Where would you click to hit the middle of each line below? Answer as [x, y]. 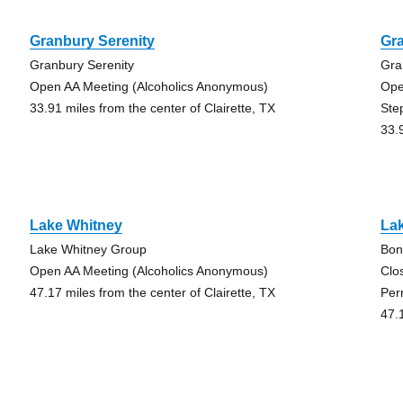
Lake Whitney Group [88, 249]
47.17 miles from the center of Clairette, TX [152, 292]
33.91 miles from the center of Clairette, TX [152, 108]
